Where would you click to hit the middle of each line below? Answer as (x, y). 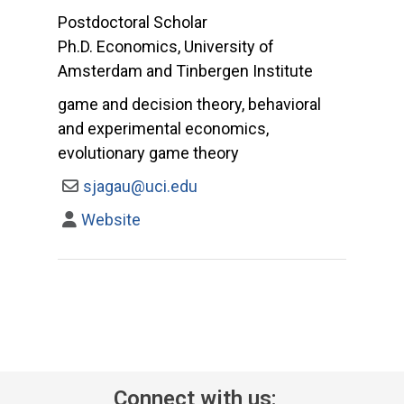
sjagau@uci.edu (141, 186)
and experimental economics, (163, 128)
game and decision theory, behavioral (189, 104)
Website (111, 219)
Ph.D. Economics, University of (166, 46)
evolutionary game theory (148, 152)
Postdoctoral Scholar (133, 22)
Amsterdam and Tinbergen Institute (187, 70)
